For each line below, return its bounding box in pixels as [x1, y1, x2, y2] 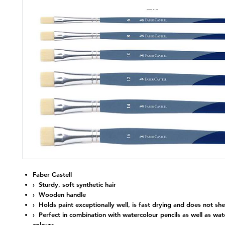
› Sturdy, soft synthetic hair [33, 180, 116, 188]
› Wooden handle [33, 190, 86, 198]
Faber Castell [33, 170, 72, 178]
